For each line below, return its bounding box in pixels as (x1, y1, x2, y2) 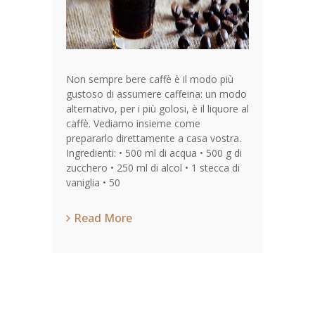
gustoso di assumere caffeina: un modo (66, 87, 247, 101)
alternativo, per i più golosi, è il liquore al (66, 102, 249, 115)
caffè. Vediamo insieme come (66, 117, 200, 130)
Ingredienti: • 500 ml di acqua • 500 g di (66, 146, 242, 160)
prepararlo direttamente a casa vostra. (66, 131, 241, 145)
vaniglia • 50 (66, 176, 120, 189)
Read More (74, 210, 132, 226)
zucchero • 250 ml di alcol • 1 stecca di (66, 161, 240, 174)
